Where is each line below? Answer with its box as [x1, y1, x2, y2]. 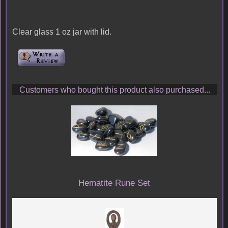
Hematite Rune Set [78, 177, 151, 188]
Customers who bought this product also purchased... [19, 84, 210, 94]
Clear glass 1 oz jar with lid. [12, 27, 111, 37]
